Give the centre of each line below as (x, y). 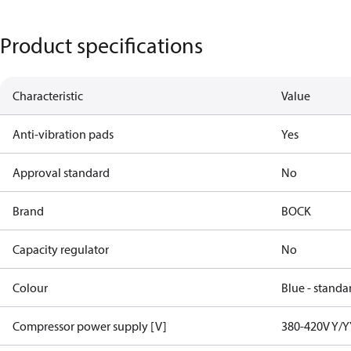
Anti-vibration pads (63, 134)
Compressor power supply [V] (90, 326)
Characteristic (48, 96)
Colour (30, 288)
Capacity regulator (61, 249)
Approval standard (61, 172)
